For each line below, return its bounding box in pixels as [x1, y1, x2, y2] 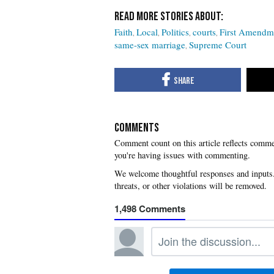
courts [193, 26, 216, 38]
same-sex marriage [114, 39, 185, 51]
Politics [161, 26, 189, 38]
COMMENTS [114, 120, 159, 135]
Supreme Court [189, 39, 246, 51]
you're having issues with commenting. [114, 149, 250, 161]
